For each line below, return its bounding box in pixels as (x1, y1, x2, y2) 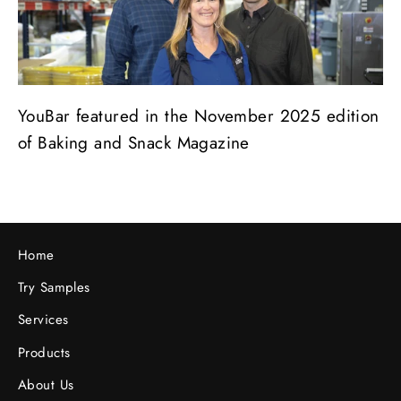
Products (18, 342, 71, 363)
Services (18, 310, 69, 330)
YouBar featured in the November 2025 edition (18, 103, 380, 128)
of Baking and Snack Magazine (18, 130, 250, 155)
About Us (18, 374, 74, 395)
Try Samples (18, 277, 90, 298)
